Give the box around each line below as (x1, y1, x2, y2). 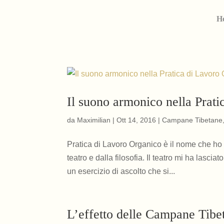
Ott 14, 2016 (116, 116, 156, 124)
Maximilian (77, 116, 111, 124)
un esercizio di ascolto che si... (67, 167, 175, 175)
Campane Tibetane (162, 116, 223, 124)
